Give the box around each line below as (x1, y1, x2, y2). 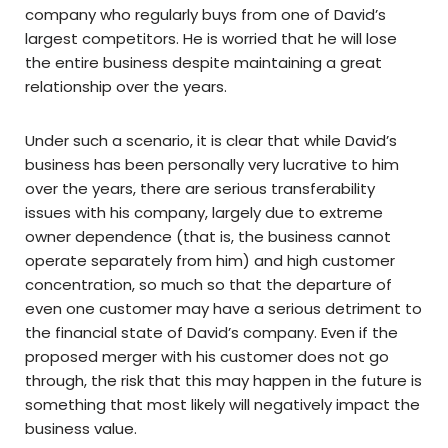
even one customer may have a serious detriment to (25, 298, 422, 320)
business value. (25, 418, 137, 440)
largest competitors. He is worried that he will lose (25, 28, 397, 50)
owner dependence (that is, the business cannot (25, 226, 391, 248)
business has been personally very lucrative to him (25, 154, 399, 176)
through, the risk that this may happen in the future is (25, 370, 422, 392)
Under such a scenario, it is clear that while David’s (25, 130, 397, 152)
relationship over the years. (25, 76, 227, 98)
